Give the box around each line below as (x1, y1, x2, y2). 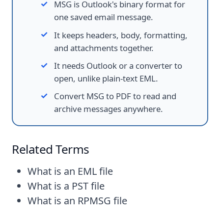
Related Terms (12, 141, 89, 158)
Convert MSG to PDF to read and (54, 90, 176, 102)
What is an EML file (27, 165, 113, 178)
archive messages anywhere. (54, 103, 163, 115)
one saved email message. (54, 11, 153, 23)
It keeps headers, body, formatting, (54, 29, 188, 41)
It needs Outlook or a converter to (54, 59, 182, 71)
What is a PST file (27, 179, 105, 193)
